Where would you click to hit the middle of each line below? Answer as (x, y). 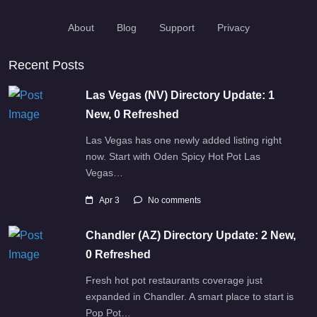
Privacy (233, 27)
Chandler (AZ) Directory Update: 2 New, (191, 235)
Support (177, 27)
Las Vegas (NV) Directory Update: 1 (180, 95)
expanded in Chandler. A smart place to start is (190, 296)
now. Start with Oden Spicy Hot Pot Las (173, 156)
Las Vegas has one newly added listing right (184, 140)
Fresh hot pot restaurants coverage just (174, 280)
